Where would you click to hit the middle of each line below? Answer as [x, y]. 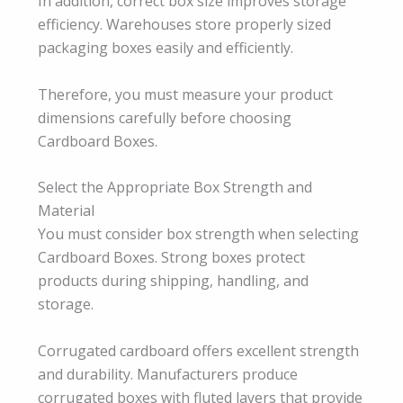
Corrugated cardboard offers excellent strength [198, 351]
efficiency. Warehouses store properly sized [184, 25]
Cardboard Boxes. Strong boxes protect [171, 258]
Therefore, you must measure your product [185, 94]
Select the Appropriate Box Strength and [175, 188]
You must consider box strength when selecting [198, 234]
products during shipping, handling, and [173, 281]
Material [66, 211]
